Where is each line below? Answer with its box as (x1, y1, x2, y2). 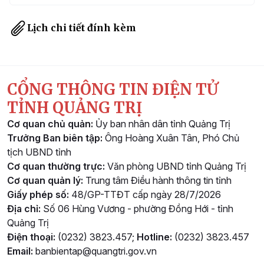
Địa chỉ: (7, 202, 43, 214)
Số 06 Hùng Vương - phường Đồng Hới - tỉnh (43, 202, 233, 214)
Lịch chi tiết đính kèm (27, 22, 136, 34)
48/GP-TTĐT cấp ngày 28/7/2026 (71, 188, 221, 200)
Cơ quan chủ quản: (7, 117, 93, 130)
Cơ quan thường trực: (7, 160, 107, 172)
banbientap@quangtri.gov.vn (35, 245, 157, 257)
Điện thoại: (7, 230, 58, 243)
